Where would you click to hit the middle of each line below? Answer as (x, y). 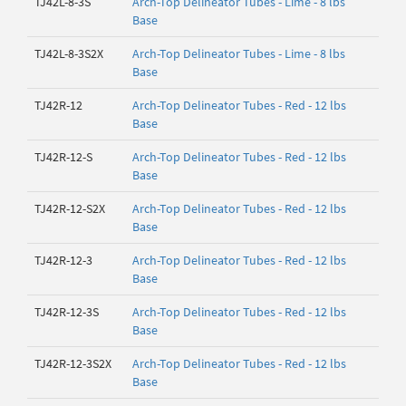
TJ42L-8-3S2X (69, 53)
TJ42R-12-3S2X (73, 363)
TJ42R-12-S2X (70, 208)
